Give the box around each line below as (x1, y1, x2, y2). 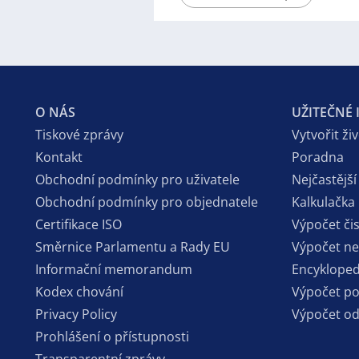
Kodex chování (35, 282, 123, 301)
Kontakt (35, 147, 83, 166)
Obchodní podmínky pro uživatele (35, 170, 240, 188)
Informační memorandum (35, 260, 192, 278)
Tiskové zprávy (35, 125, 123, 143)
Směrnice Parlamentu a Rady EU (35, 237, 230, 256)
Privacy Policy (35, 305, 117, 323)
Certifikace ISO (35, 215, 122, 233)
